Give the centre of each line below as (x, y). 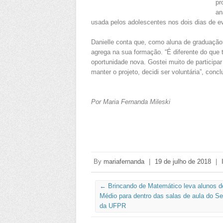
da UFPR (113, 206)
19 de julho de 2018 (183, 162)
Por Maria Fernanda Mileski (131, 102)
